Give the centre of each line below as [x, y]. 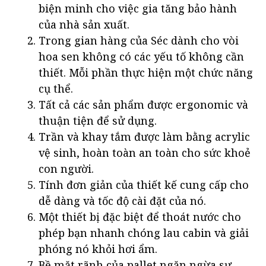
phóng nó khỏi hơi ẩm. [98, 249]
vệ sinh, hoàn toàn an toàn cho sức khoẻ [145, 153]
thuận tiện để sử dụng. [98, 121]
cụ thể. [56, 89]
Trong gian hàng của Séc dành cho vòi [139, 41]
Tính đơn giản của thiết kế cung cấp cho [144, 185]
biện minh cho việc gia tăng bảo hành [138, 9]
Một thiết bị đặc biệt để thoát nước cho [140, 217]
